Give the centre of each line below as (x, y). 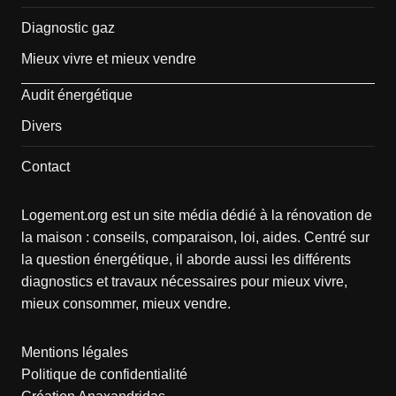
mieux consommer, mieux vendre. (126, 304)
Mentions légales (74, 353)
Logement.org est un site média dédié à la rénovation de (196, 216)
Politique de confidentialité (104, 375)
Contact (45, 167)
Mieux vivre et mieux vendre (108, 59)
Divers (41, 126)
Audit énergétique (76, 95)
